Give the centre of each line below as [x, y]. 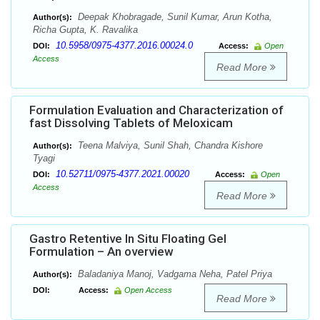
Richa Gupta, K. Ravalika [85, 30]
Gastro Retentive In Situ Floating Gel [128, 239]
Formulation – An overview [101, 252]
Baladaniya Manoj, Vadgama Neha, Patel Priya [174, 274]
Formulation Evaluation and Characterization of [156, 110]
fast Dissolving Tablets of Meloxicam [131, 123]
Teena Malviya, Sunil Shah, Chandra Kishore [169, 146]
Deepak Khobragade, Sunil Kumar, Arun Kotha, [174, 17]
